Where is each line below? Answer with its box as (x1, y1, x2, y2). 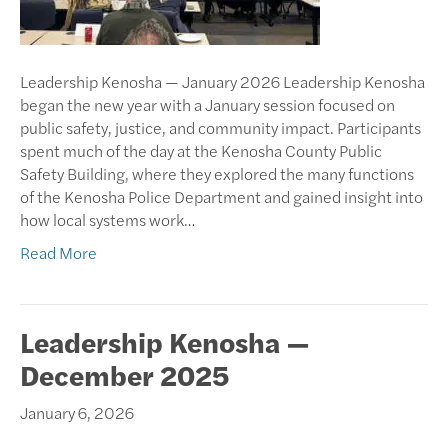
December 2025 (20, 353, 229, 394)
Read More (20, 240, 97, 264)
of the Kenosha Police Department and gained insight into (20, 184, 423, 208)
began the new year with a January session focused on (20, 92, 395, 116)
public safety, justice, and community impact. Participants (20, 115, 421, 139)
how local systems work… (20, 207, 195, 231)
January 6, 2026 (20, 400, 134, 424)
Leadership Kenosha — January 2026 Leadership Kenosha (20, 69, 425, 93)
